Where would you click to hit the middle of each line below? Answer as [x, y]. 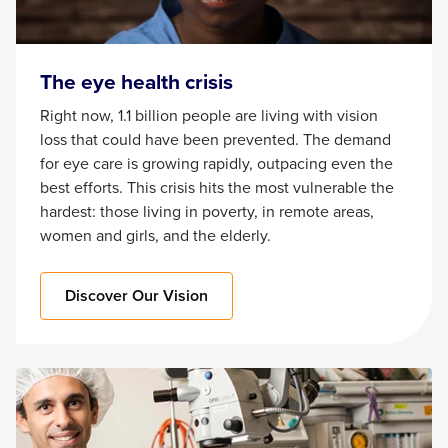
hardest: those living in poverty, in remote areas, [207, 212]
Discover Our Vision [136, 296]
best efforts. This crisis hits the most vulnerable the [217, 188]
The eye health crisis [136, 82]
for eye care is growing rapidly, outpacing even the [216, 164]
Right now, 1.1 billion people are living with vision [209, 116]
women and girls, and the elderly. [157, 236]
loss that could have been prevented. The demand [215, 140]
